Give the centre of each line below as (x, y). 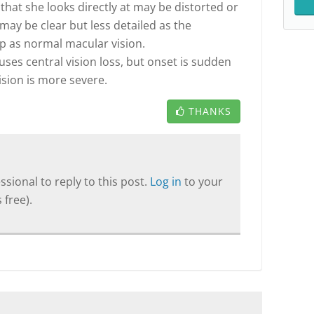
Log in (167, 182)
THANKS (210, 111)
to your (204, 182)
